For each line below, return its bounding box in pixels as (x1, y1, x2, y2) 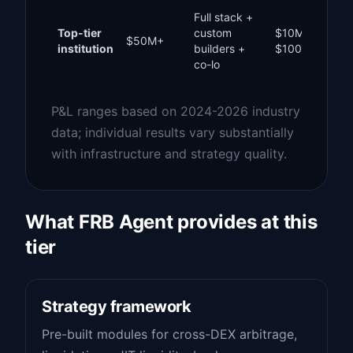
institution (58, 42, 113, 55)
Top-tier (58, 26, 102, 39)
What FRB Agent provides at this (25, 210, 318, 233)
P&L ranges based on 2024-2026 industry (51, 103, 300, 119)
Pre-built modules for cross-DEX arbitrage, (42, 326, 297, 342)
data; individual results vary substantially (51, 124, 294, 140)
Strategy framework (42, 297, 191, 316)
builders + (194, 42, 245, 55)
